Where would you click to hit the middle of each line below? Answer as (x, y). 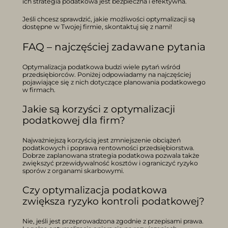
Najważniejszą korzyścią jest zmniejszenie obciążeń (102, 140)
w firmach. (39, 90)
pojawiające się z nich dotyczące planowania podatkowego (114, 82)
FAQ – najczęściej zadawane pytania (114, 47)
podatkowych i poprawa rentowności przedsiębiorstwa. (108, 148)
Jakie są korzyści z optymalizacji (99, 109)
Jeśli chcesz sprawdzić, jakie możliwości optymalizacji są (109, 19)
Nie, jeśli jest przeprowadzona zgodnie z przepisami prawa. (113, 221)
